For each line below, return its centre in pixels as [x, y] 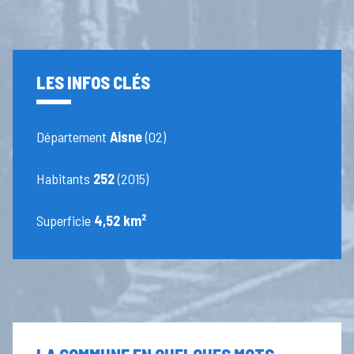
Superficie [66, 221]
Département [73, 137]
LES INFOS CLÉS [94, 83]
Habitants [65, 179]
